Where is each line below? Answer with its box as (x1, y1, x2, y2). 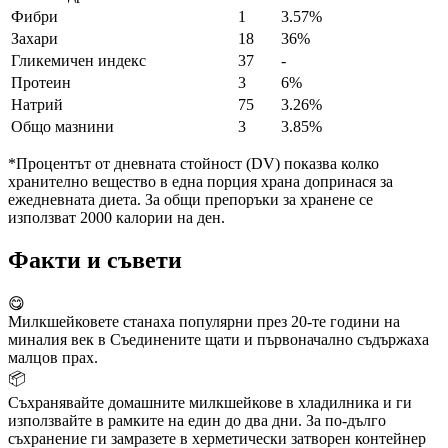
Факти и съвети (8, 246, 182, 273)
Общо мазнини (11, 118, 114, 136)
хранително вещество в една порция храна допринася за (8, 173, 393, 191)
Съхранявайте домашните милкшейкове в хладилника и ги (8, 393, 412, 411)
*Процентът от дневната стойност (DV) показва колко (8, 155, 379, 173)
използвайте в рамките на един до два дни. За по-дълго (8, 411, 386, 429)
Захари (11, 30, 58, 48)
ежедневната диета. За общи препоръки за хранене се (8, 191, 373, 209)
